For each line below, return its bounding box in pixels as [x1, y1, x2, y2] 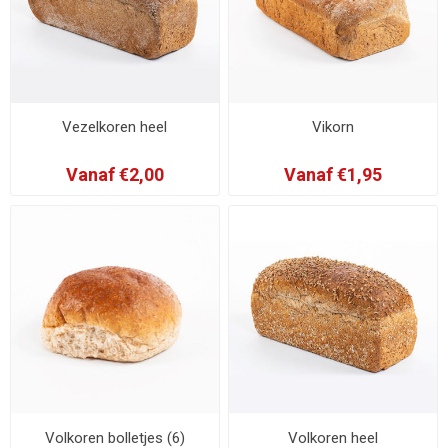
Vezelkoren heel [62, 118, 168, 137]
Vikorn [312, 118, 355, 137]
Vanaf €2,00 [65, 164, 164, 186]
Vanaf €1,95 [284, 164, 383, 186]
